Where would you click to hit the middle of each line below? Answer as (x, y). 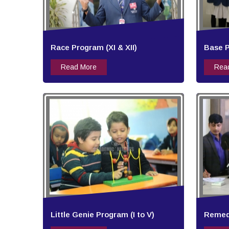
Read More (79, 67)
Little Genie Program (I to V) (102, 215)
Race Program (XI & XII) (94, 48)
